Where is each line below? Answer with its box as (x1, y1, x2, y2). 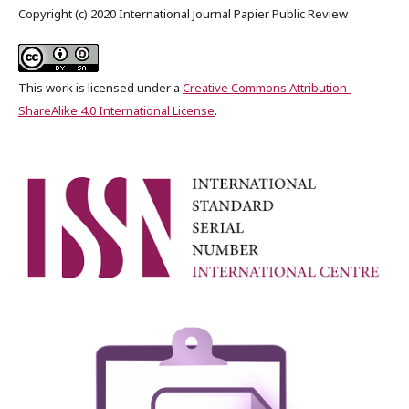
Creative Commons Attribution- (183, 79, 351, 96)
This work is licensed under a (18, 79, 183, 96)
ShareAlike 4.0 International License (18, 101, 215, 119)
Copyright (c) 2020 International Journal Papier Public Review (18, 5, 348, 22)
